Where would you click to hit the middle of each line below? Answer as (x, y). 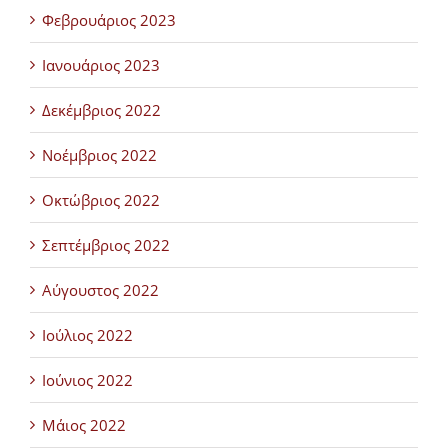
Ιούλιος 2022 (87, 335)
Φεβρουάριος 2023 (109, 20)
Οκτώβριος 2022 (101, 200)
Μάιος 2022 (84, 425)
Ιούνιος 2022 (87, 380)
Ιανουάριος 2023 (101, 65)
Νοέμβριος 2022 (99, 155)
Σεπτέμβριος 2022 (106, 245)
